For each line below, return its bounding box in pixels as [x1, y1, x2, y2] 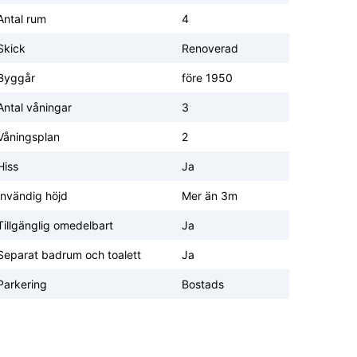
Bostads [182, 277, 224, 292]
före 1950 [182, 71, 233, 85]
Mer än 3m [182, 189, 237, 203]
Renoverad [182, 41, 238, 56]
